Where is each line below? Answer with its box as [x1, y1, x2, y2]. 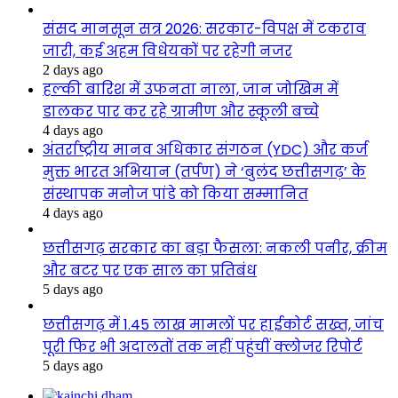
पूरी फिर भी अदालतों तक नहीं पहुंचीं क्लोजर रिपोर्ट [43, 337, 362, 358]
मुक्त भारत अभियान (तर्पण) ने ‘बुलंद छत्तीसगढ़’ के [43, 162, 366, 183]
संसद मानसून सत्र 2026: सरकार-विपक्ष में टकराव [43, 19, 366, 40]
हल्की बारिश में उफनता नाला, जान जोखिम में [43, 79, 338, 100]
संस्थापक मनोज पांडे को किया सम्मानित [43, 184, 308, 205]
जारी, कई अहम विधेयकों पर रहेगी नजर [43, 41, 292, 62]
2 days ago [43, 62, 103, 78]
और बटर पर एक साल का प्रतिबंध [43, 260, 257, 282]
